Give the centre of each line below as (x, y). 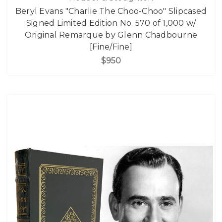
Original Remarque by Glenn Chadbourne (111, 35)
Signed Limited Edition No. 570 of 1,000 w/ (111, 23)
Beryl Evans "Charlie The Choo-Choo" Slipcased (111, 11)
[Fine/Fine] (111, 47)
